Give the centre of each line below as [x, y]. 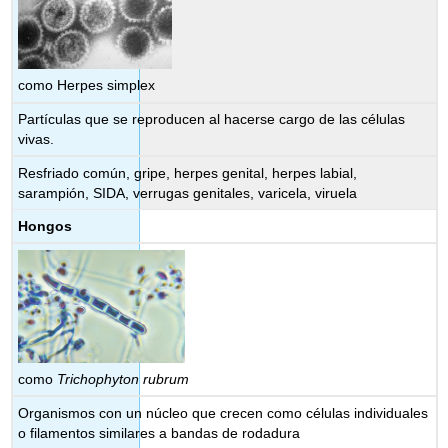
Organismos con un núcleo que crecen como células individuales [223, 413]
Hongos [45, 226]
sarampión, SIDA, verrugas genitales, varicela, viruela [188, 192]
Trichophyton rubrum [123, 378]
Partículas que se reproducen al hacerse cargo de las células [212, 119]
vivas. [36, 139]
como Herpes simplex [87, 84]
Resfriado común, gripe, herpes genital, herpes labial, [188, 172]
